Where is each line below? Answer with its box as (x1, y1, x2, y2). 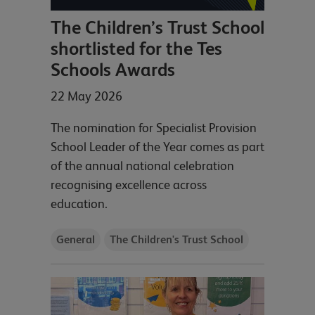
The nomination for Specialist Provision (51, 120, 257, 135)
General (56, 233, 96, 247)
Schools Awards (51, 58, 175, 80)
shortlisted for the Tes (51, 37, 222, 59)
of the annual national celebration (51, 157, 234, 173)
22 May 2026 (51, 88, 122, 103)
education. (51, 195, 108, 211)
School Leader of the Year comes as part (51, 139, 264, 154)
